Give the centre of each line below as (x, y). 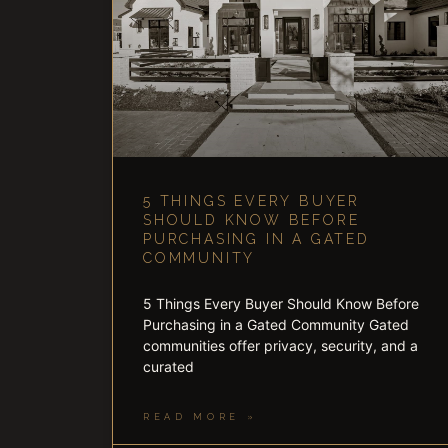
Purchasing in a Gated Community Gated (276, 325)
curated (168, 367)
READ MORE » (200, 417)
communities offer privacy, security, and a (280, 346)
